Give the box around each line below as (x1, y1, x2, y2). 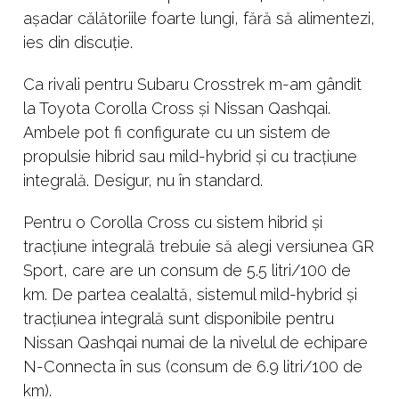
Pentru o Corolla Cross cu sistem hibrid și (23, 212, 322, 232)
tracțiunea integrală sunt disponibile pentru (23, 308, 334, 328)
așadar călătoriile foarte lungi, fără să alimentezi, (23, 8, 375, 28)
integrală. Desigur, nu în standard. (23, 170, 263, 190)
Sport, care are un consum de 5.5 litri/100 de (23, 260, 351, 280)
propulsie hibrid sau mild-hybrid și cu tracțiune (23, 146, 357, 166)
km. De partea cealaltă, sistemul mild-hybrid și (23, 284, 357, 304)
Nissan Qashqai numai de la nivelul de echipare (23, 332, 368, 352)
